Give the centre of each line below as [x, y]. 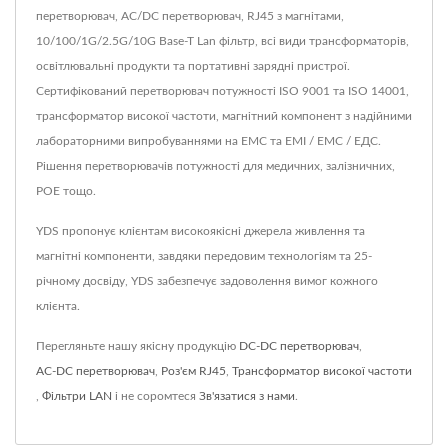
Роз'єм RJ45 [193, 371]
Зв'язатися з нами [247, 396]
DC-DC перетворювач [299, 346]
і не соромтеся [155, 396]
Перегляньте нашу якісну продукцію [137, 346]
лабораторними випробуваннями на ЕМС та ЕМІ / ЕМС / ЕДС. [208, 141]
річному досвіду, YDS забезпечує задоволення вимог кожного [207, 281]
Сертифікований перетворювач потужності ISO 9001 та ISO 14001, [222, 91]
